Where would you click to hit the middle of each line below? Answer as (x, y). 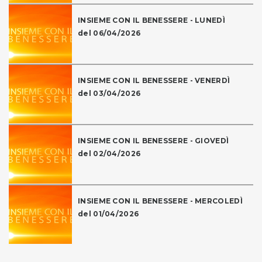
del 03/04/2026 (109, 94)
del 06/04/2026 (109, 33)
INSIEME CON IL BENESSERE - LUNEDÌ (151, 20)
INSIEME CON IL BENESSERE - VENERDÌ (154, 81)
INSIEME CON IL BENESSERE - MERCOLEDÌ (160, 201)
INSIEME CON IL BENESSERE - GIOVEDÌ (154, 141)
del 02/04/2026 (109, 154)
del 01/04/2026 (108, 214)
